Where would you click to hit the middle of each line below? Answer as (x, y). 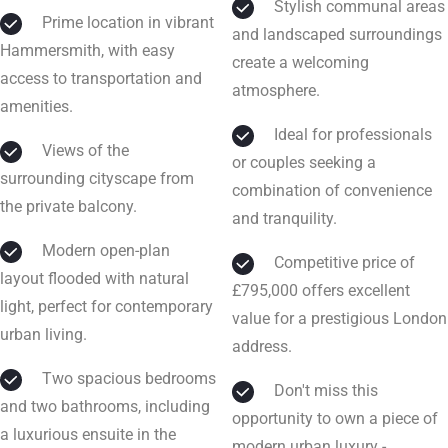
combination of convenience (332, 191)
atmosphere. (276, 91)
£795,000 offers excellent (321, 291)
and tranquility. (284, 219)
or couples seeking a (304, 163)
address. (262, 347)
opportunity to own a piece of (335, 419)
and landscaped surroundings (337, 35)
